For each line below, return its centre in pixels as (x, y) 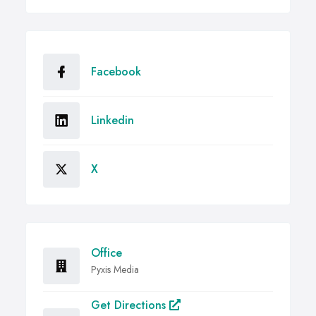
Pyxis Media (115, 270)
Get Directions (130, 305)
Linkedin (113, 121)
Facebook (116, 72)
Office (107, 253)
